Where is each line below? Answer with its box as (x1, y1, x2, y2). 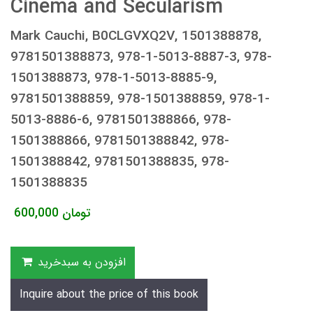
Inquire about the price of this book (20, 286, 198, 304)
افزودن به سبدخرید (37, 254, 126, 272)
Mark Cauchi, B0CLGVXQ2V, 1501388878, (10, 26, 261, 48)
